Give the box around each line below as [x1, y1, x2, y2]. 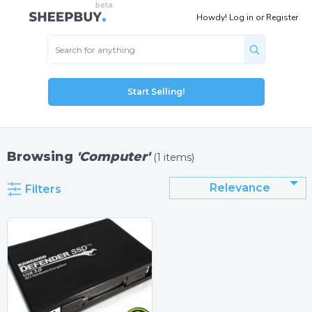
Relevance [209, 181, 270, 194]
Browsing [7, 149, 77, 164]
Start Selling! [127, 86, 185, 97]
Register [266, 12, 298, 23]
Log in [229, 12, 253, 23]
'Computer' [77, 149, 150, 164]
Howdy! [196, 12, 229, 23]
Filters [25, 182, 61, 196]
